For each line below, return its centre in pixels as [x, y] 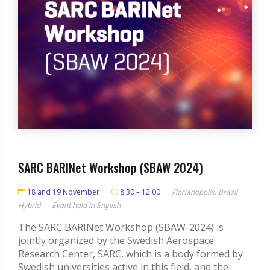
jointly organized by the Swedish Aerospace [116, 241]
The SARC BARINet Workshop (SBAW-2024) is [121, 228]
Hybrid [29, 206]
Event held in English [86, 206]
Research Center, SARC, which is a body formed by [130, 254]
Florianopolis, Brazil [205, 192]
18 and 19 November [62, 192]
